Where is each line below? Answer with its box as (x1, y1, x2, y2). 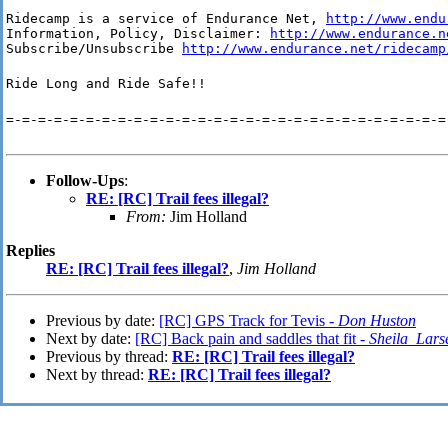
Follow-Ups (46, 172, 124, 190)
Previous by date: (46, 312, 159, 330)
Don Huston (338, 312, 416, 330)
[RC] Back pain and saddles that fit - (135, 330, 369, 348)
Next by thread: (46, 366, 148, 384)
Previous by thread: (46, 348, 172, 366)
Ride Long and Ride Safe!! (6, 76, 206, 92)
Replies (6, 242, 55, 260)
